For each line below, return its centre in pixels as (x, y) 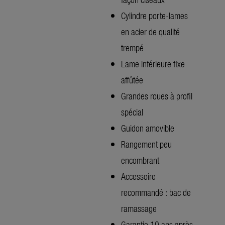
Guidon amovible (148, 128)
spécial (132, 111)
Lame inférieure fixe (153, 63)
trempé (132, 47)
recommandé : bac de (156, 192)
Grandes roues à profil (157, 95)
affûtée (132, 79)
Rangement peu (146, 144)
